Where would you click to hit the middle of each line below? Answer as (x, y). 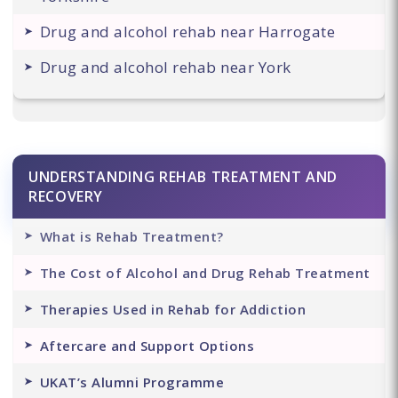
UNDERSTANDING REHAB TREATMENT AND (183, 176)
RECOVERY (66, 196)
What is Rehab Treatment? (131, 236)
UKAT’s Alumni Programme (132, 382)
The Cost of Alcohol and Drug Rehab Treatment (205, 272)
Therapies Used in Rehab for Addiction (173, 309)
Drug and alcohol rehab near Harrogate (187, 31)
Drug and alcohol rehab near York (165, 67)
